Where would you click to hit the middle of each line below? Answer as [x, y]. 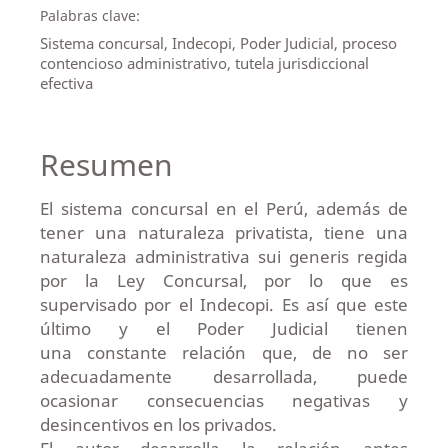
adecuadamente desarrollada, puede [224, 377]
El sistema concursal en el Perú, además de [224, 209]
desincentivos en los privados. [158, 425]
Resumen [106, 165]
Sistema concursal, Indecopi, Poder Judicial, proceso [218, 42]
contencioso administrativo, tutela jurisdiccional [204, 62]
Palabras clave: [89, 15]
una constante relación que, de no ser [224, 353]
